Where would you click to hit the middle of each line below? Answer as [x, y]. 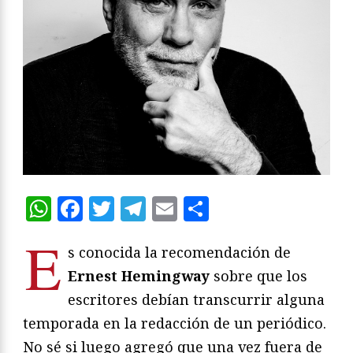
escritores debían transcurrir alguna [196, 299]
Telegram [203, 208]
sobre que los [258, 275]
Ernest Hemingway [139, 275]
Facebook [140, 208]
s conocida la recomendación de [179, 252]
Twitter [160, 208]
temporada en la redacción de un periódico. [175, 323]
